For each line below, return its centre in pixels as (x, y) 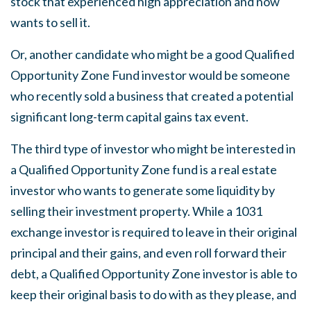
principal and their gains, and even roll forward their (149, 253)
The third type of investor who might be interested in (153, 149)
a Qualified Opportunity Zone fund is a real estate (144, 169)
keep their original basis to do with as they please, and (153, 294)
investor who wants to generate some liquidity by (143, 190)
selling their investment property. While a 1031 (136, 211)
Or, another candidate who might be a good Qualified (152, 54)
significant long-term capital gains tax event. (129, 117)
